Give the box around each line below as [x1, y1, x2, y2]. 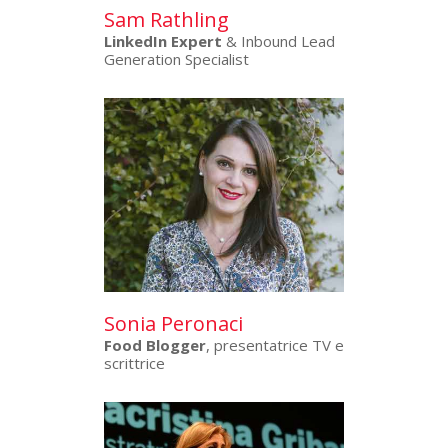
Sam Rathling [104, 5, 229, 33]
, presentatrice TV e [206, 335, 344, 356]
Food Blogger [104, 335, 206, 356]
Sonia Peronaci [104, 310, 243, 338]
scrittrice [104, 353, 165, 374]
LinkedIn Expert [104, 30, 222, 51]
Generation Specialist [104, 48, 249, 69]
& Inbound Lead [222, 30, 335, 51]
